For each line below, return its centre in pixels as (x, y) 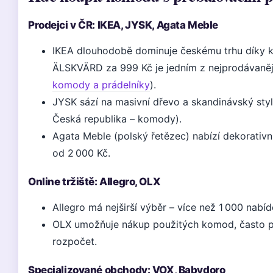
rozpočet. (75, 241)
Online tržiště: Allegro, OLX (94, 182)
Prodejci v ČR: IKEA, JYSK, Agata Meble (123, 25)
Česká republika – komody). (117, 119)
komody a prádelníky (101, 85)
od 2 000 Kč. (81, 153)
